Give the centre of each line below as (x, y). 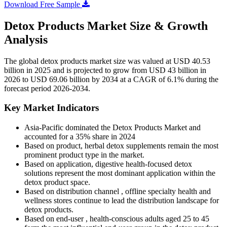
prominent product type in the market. (84, 155)
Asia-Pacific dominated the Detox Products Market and (112, 128)
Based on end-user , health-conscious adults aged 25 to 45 (117, 219)
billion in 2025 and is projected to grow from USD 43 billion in (105, 70)
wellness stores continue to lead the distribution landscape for (122, 201)
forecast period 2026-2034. (47, 88)
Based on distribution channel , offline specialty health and (118, 192)
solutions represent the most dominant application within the (120, 173)
